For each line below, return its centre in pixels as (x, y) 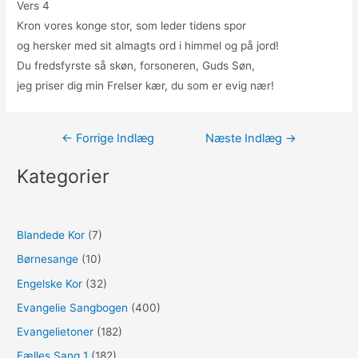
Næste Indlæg (246, 138)
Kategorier (64, 177)
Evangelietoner (56, 332)
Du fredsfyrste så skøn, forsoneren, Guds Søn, (136, 65)
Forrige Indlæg (113, 138)
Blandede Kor (51, 235)
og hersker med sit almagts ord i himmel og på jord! (148, 45)
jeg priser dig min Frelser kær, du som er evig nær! (146, 85)
